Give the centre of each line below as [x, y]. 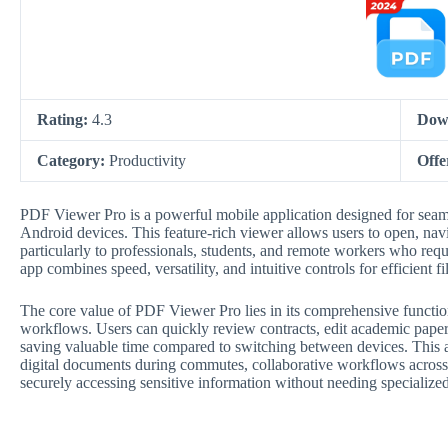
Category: [73, 160]
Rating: [64, 119]
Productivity [147, 160]
